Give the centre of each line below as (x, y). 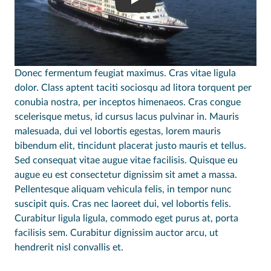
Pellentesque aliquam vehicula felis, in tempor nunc (123, 190)
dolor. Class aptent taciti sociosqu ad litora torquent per (133, 88)
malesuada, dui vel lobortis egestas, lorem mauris (118, 132)
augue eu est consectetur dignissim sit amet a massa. (126, 175)
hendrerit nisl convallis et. (69, 248)
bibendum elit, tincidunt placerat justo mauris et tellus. (130, 146)
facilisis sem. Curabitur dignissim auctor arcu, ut (116, 233)
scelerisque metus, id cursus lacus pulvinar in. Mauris (127, 117)
